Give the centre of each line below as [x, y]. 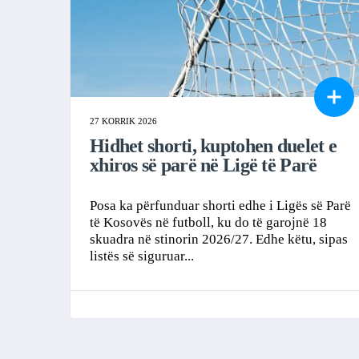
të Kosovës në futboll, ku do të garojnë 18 [208, 222]
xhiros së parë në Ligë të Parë [204, 165]
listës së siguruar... [142, 256]
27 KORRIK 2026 [123, 121]
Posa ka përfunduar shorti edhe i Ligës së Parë [220, 205]
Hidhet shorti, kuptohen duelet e [213, 145]
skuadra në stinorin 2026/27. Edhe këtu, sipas [219, 239]
